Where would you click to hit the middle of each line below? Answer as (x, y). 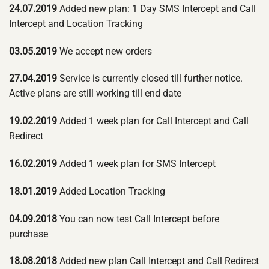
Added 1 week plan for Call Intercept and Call (153, 121)
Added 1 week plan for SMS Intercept (136, 163)
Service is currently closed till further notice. (150, 79)
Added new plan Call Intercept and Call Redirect (158, 261)
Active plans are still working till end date (95, 94)
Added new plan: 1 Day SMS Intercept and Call (156, 8)
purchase (29, 234)
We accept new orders (104, 51)
